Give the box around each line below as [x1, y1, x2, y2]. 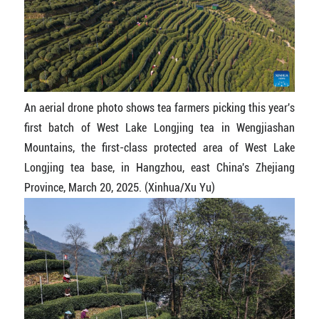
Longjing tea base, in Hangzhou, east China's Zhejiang [23, 161, 296, 175]
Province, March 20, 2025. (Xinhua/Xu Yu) [23, 181, 215, 195]
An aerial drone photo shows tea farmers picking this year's [23, 101, 296, 115]
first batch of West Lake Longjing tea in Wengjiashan [23, 121, 296, 135]
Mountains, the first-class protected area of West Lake [23, 141, 296, 155]
